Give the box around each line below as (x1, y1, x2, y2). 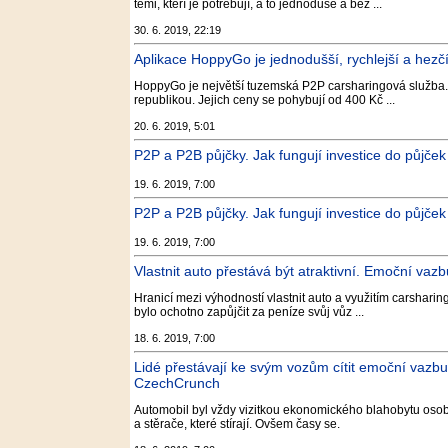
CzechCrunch (134, 375, 220, 391)
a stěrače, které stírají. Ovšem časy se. (134, 417, 340, 431)
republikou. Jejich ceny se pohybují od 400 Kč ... (134, 93, 395, 107)
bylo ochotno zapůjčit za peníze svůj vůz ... (134, 305, 364, 319)
